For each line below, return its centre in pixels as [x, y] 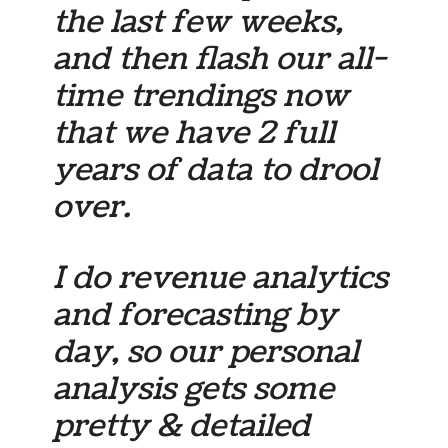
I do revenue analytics [221, 277]
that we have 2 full [194, 133]
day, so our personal [206, 351]
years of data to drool [216, 170]
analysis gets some [194, 388]
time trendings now [201, 96]
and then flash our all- [220, 59]
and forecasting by [195, 314]
